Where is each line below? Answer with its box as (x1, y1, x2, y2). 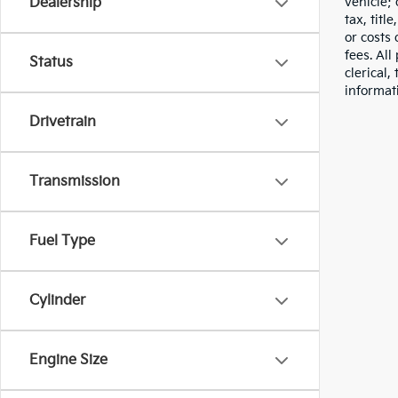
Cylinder (29, 292, 85, 309)
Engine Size (29, 352, 107, 369)
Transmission (29, 173, 120, 190)
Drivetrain (29, 114, 96, 131)
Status (29, 54, 73, 71)
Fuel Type (29, 233, 95, 250)
